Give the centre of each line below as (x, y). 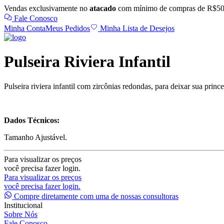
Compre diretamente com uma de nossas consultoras (95, 196)
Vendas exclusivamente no (47, 8)
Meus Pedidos (68, 28)
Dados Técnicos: (32, 120)
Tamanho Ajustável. (35, 137)
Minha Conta (25, 28)
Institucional (23, 205)
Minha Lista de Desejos (136, 28)
